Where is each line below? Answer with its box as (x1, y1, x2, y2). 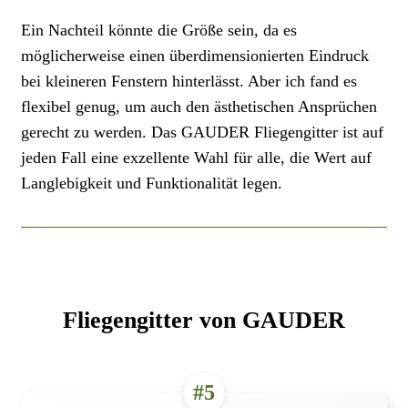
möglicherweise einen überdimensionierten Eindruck (21, 46, 369, 66)
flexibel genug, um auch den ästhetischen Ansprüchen (21, 97, 377, 117)
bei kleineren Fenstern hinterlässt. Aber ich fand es (21, 72, 357, 91)
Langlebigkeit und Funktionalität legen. (21, 174, 282, 193)
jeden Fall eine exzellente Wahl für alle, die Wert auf (21, 148, 372, 168)
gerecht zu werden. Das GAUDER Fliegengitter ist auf (21, 123, 383, 142)
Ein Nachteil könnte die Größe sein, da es (21, 21, 297, 40)
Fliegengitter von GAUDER (63, 307, 345, 333)
